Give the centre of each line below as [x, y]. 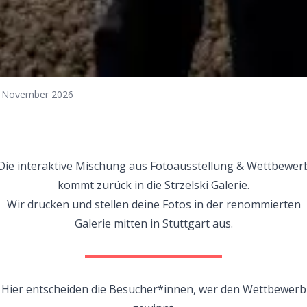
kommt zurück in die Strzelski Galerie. [153, 185]
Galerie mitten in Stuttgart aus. [153, 223]
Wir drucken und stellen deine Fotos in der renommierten [153, 204]
